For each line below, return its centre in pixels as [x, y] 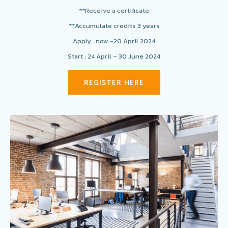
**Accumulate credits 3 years [114, 26]
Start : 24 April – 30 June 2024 [114, 56]
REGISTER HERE [114, 82]
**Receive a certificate [114, 10]
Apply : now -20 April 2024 [114, 41]
